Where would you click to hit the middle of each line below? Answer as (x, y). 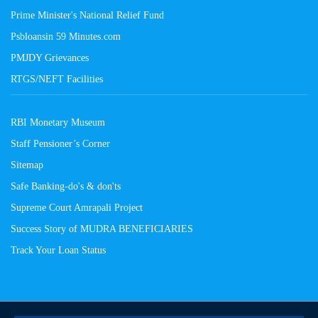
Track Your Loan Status (58, 250)
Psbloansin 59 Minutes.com (66, 36)
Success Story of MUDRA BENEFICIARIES (102, 228)
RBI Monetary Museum (58, 122)
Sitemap (27, 164)
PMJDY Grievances (50, 57)
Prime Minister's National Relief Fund (87, 15)
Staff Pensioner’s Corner (60, 143)
